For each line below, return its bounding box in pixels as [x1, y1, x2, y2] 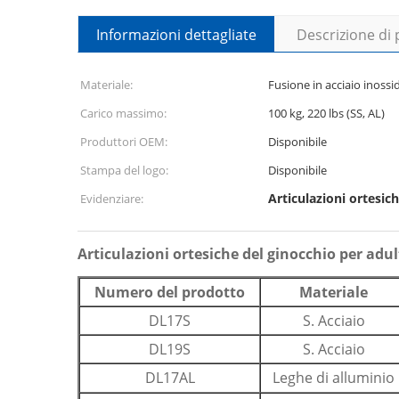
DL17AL [144, 368, 195, 387]
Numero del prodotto [94, 282, 245, 302]
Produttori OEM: [80, 134, 167, 150]
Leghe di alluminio [273, 368, 395, 387]
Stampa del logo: [80, 162, 168, 178]
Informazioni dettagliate [96, 25, 256, 45]
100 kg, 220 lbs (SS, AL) [268, 105, 385, 121]
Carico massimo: [80, 105, 167, 121]
